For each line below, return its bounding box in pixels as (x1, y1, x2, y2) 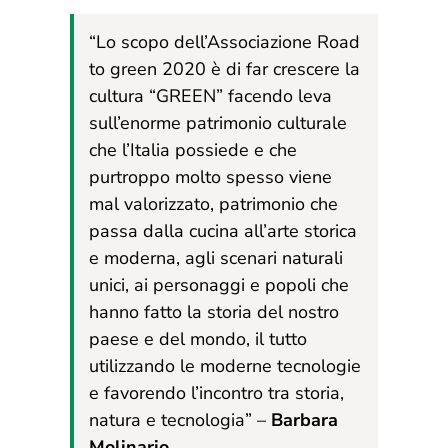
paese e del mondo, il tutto (89, 326, 307, 351)
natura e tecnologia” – (89, 407, 271, 432)
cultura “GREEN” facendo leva (89, 83, 332, 108)
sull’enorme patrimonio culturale (89, 110, 347, 135)
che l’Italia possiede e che (89, 137, 297, 162)
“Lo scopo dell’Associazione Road (89, 29, 360, 54)
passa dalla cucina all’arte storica (89, 218, 357, 243)
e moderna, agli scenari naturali (89, 245, 343, 270)
